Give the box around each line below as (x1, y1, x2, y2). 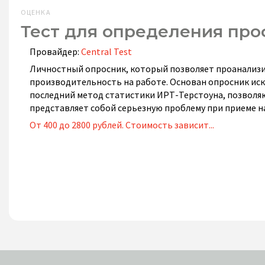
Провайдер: (30, 46, 81, 57)
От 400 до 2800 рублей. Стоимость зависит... (30, 119, 214, 131)
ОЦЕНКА (21, 8, 51, 17)
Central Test (81, 46, 132, 57)
